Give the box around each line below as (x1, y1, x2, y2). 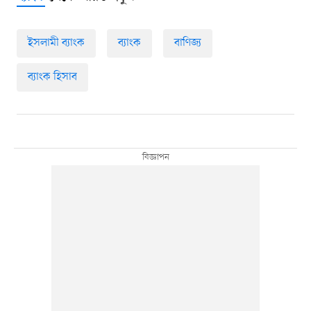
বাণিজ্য (174, 35, 201, 51)
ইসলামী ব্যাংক (27, 35, 85, 51)
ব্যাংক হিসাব (27, 69, 77, 85)
